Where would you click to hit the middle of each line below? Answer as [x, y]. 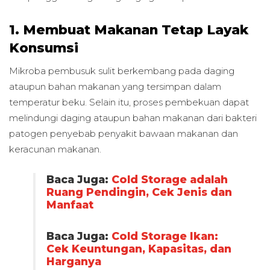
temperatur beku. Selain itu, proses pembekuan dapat [129, 102]
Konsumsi [44, 48]
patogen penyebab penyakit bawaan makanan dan [124, 134]
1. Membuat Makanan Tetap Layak [129, 30]
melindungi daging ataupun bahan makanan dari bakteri [133, 118]
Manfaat [70, 205]
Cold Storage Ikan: [165, 236]
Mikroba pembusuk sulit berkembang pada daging [122, 71]
